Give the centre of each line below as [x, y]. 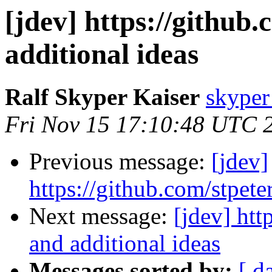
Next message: [101, 216]
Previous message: [120, 161]
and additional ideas [125, 243]
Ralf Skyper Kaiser [102, 97]
